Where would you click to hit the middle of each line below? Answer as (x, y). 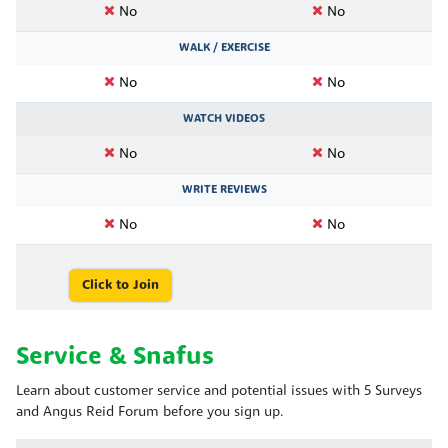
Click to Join (120, 285)
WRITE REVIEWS (224, 189)
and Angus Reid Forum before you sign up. (150, 412)
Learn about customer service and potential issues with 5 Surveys (219, 391)
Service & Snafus (115, 357)
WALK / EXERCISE (224, 47)
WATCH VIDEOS (224, 118)
